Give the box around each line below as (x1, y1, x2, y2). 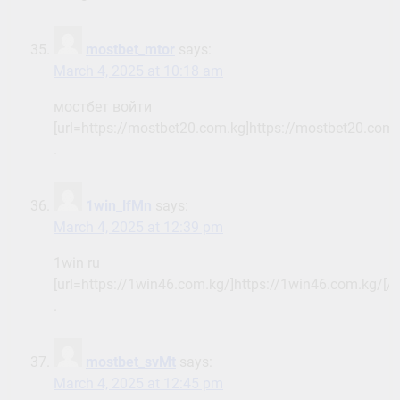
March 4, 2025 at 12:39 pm (54, 219, 223, 237)
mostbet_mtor (86, 41, 175, 59)
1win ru (54, 254, 100, 272)
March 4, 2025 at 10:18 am (54, 62, 223, 80)
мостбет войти (54, 98, 152, 116)
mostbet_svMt (86, 354, 176, 371)
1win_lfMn (86, 197, 152, 215)
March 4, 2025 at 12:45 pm (54, 375, 223, 393)
